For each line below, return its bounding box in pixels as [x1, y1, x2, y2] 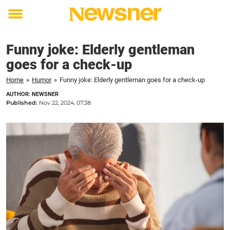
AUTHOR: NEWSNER [6, 91, 59, 98]
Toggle [8, 15, 36, 27]
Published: [6, 99, 39, 106]
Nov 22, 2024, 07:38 [39, 99, 91, 106]
